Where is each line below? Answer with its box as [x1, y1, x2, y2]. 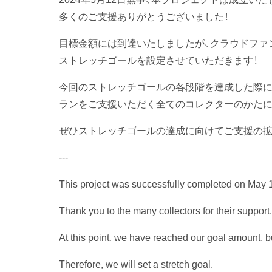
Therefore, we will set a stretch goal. [59, 256, 213, 271]
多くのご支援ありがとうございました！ [59, 8, 228, 23]
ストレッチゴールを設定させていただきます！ [59, 52, 257, 67]
